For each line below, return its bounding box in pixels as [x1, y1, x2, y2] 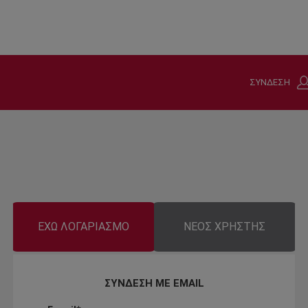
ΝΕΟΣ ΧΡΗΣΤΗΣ [184, 219, 265, 233]
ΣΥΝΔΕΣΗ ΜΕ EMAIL [104, 277, 204, 290]
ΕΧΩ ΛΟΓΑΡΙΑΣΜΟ [38, 219, 129, 233]
